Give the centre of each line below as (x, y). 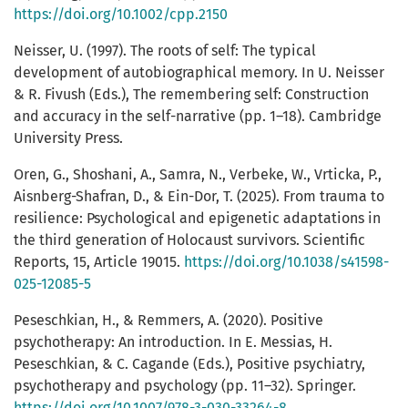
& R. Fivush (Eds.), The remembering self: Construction (191, 95)
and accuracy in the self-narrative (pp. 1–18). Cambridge (198, 117)
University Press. (68, 138)
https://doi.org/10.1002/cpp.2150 (121, 15)
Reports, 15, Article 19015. (99, 262)
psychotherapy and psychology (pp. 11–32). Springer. (185, 386)
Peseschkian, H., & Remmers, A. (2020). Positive (168, 321)
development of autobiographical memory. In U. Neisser (199, 73)
